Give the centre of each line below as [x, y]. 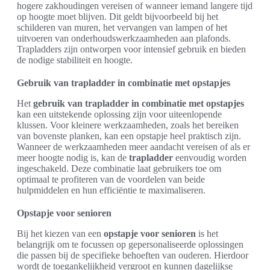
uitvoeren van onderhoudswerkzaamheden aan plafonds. [124, 38]
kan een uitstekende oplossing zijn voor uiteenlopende [119, 114]
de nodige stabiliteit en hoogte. [75, 60]
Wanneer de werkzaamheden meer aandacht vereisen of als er [133, 147]
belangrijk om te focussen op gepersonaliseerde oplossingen [130, 244]
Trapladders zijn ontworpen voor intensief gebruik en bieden [131, 49]
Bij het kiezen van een [60, 234]
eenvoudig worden [210, 158]
